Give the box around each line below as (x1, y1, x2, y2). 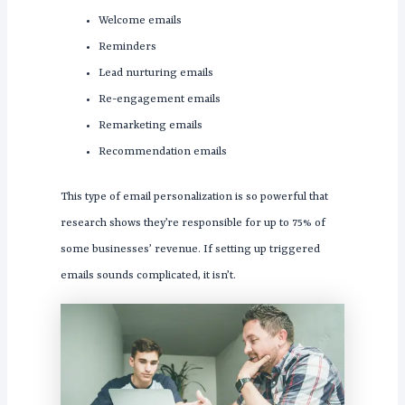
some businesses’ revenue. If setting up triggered (60, 243, 320, 257)
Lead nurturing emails (98, 67, 213, 80)
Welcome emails (98, 14, 182, 28)
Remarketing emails (98, 119, 202, 133)
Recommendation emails (98, 146, 227, 159)
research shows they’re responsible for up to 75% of (60, 217, 325, 231)
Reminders (98, 41, 156, 54)
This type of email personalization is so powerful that (60, 191, 328, 204)
